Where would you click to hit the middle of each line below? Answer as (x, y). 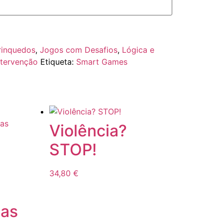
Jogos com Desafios (78, 50)
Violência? (88, 131)
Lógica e (138, 50)
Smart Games (102, 62)
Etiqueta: (58, 62)
